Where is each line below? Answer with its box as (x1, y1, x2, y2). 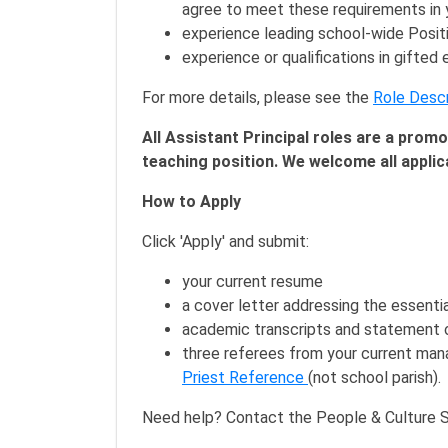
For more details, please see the (142, 88, 373, 107)
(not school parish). (308, 368, 441, 387)
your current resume (182, 272, 323, 291)
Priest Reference (182, 368, 308, 387)
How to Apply (142, 192, 241, 211)
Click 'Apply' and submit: (142, 232, 309, 251)
